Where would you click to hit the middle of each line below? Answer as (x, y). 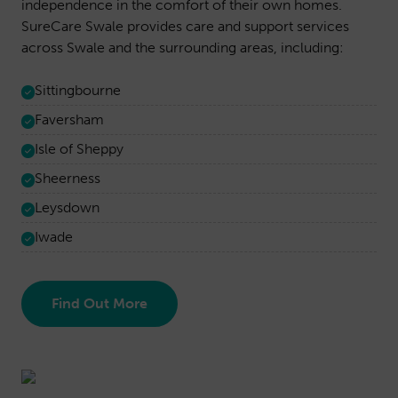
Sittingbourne (78, 90)
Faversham (69, 119)
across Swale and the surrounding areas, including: (183, 48)
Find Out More (99, 303)
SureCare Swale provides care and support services (185, 26)
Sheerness (68, 178)
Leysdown (67, 207)
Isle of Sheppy (79, 149)
